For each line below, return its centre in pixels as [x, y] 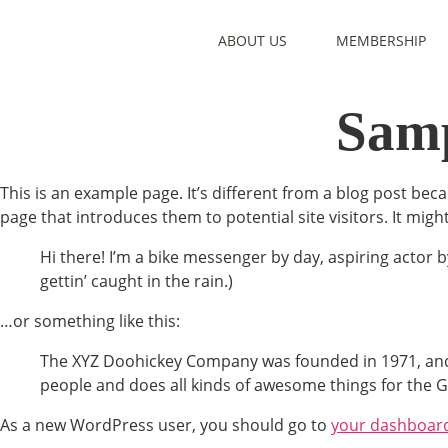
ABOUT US [252, 40]
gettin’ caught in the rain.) [136, 281]
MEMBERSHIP [381, 40]
